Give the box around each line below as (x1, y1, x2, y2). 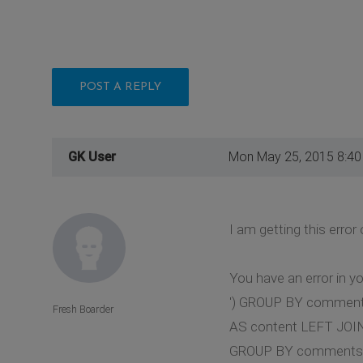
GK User (68, 148, 116, 164)
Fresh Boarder (53, 303, 113, 316)
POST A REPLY (79, 80, 161, 93)
